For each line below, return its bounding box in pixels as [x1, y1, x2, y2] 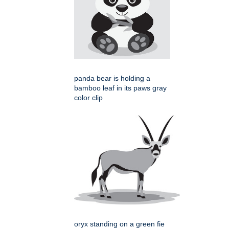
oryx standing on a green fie [74, 219, 165, 228]
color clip [74, 93, 103, 102]
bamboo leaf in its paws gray [74, 83, 167, 92]
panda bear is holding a [74, 74, 150, 82]
